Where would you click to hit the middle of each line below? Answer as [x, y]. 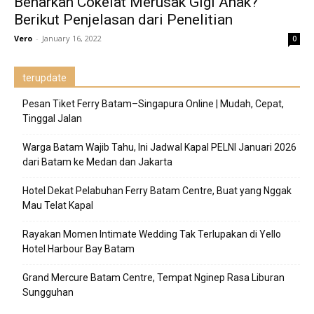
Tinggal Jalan [52, 119]
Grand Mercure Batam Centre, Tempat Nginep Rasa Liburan [153, 278]
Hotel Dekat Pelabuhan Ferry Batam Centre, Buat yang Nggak [157, 191]
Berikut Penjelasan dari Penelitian [123, 20]
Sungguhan [48, 293]
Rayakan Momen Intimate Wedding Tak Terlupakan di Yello [152, 234]
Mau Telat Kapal [58, 206]
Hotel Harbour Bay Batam [78, 249]
